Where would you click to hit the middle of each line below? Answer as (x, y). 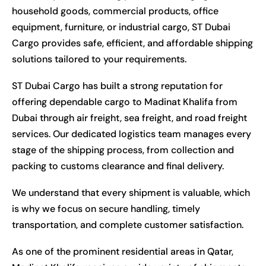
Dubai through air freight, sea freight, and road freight (129, 118)
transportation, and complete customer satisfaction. (128, 224)
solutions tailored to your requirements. (99, 59)
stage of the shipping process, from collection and (123, 150)
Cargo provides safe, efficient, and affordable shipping (132, 43)
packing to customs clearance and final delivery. (118, 166)
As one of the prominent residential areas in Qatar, (123, 251)
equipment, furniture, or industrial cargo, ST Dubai (121, 27)
